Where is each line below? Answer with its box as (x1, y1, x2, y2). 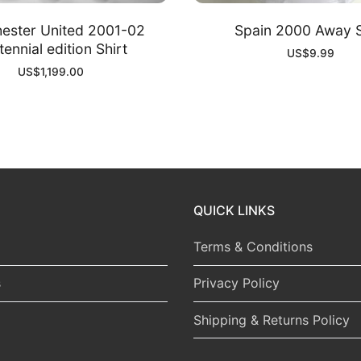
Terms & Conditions (193, 239, 313, 255)
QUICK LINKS (193, 202, 275, 219)
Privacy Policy (193, 275, 280, 292)
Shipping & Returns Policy (193, 311, 350, 328)
